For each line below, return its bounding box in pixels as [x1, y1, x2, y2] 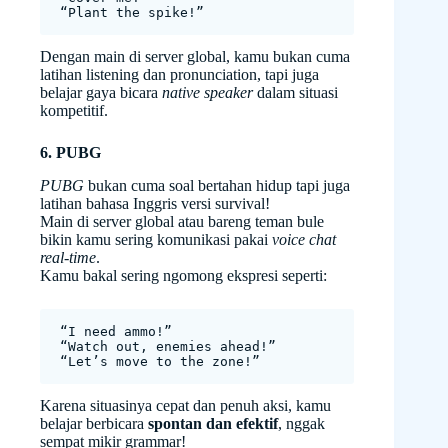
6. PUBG [40, 143, 101, 161]
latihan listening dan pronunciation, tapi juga [40, 65, 319, 83]
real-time [40, 248, 96, 266]
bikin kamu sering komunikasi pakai [40, 230, 272, 248]
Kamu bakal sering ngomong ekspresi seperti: [40, 266, 327, 284]
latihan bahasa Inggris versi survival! [40, 194, 270, 212]
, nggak [278, 414, 325, 432]
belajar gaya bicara [40, 83, 162, 101]
